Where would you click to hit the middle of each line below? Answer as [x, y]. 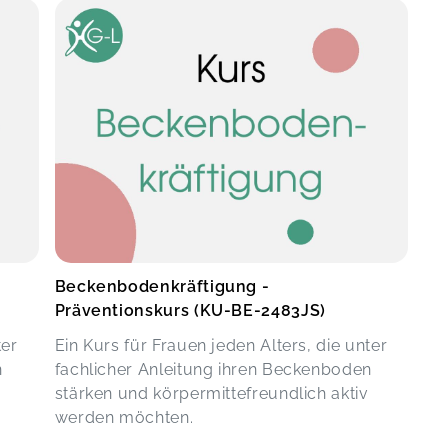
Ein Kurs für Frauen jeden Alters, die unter [221, 346]
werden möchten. [124, 418]
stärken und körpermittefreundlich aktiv [211, 394]
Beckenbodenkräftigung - [162, 287]
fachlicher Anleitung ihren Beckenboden [213, 370]
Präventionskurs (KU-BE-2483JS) [190, 311]
